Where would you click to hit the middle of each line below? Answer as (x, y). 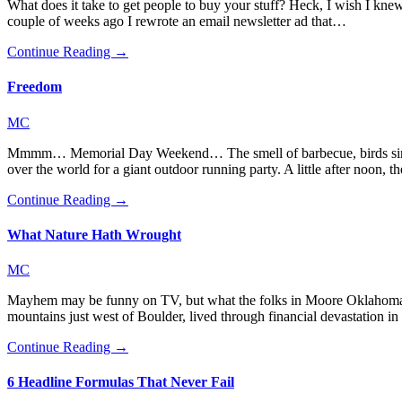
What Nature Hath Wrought (94, 234)
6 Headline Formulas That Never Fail (121, 382)
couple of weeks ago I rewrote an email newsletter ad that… (177, 22)
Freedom (35, 87)
